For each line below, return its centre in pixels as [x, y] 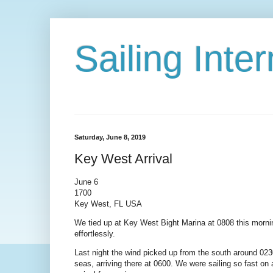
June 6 [86, 182]
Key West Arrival [123, 158]
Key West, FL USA [108, 204]
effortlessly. [95, 233]
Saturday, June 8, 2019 [110, 137]
